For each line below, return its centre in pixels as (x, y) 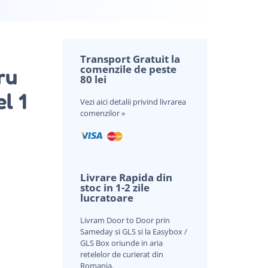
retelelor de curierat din (121, 254)
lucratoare (106, 197)
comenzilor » (102, 113)
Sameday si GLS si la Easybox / (133, 231)
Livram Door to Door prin (125, 220)
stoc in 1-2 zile (115, 187)
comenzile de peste (128, 69)
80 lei (93, 79)
